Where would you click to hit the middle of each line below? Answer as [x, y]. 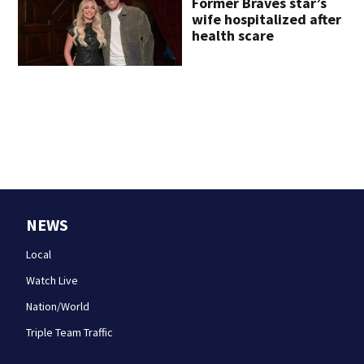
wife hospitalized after [267, 19]
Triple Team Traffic [69, 332]
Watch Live [52, 280]
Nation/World [58, 306]
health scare [233, 36]
